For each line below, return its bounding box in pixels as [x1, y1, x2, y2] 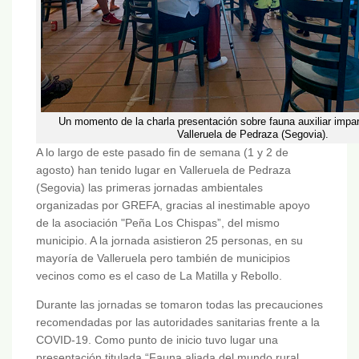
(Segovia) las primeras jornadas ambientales [36, 181, 263, 195]
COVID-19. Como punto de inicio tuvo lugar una [36, 333, 278, 347]
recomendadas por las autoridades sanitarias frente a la [36, 316, 320, 329]
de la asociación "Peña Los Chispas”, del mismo [36, 216, 280, 230]
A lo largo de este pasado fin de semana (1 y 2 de [36, 146, 288, 159]
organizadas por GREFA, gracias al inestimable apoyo [36, 199, 310, 212]
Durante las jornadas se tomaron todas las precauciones [36, 298, 323, 312]
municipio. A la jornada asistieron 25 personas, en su [36, 234, 303, 248]
